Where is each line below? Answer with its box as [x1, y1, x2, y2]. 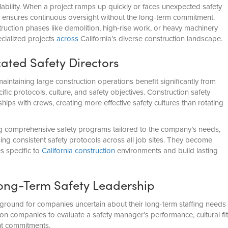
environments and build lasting [115, 145, 218, 156]
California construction [41, 145, 115, 156]
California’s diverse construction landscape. [78, 33, 222, 44]
